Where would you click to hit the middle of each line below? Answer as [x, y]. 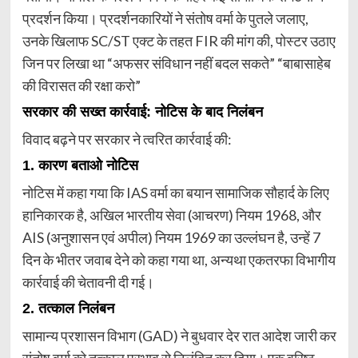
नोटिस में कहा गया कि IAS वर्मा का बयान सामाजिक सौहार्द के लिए [175, 193]
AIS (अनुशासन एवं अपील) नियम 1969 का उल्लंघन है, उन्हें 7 [171, 238]
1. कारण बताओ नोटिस [80, 166]
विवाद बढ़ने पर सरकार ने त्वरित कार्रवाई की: [127, 139]
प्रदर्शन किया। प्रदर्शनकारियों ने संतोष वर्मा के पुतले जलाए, [165, 19]
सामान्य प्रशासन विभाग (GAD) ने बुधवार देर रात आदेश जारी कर [179, 336]
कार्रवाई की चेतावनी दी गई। [88, 282]
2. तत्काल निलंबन [68, 309]
